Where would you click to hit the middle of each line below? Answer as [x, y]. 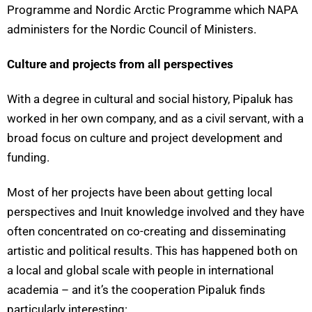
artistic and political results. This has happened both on [152, 251]
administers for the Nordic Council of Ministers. [133, 30]
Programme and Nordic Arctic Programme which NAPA [153, 10]
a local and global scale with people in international [140, 271]
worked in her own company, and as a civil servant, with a [155, 119]
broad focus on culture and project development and [145, 138]
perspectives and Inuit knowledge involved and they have [156, 212]
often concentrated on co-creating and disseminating [147, 232]
